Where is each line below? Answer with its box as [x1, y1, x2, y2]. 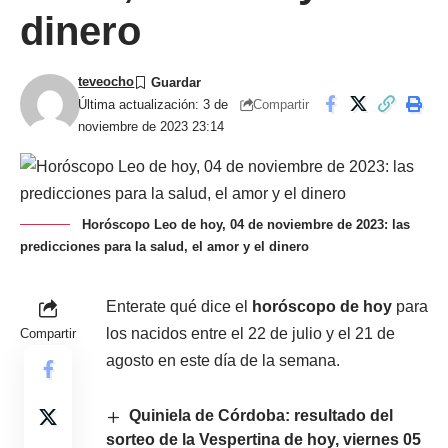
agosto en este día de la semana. [106, 352, 340, 370]
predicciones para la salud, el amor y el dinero [20, 239, 309, 255]
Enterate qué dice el [106, 298, 252, 316]
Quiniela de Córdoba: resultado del [129, 407, 394, 425]
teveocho [78, 74, 135, 90]
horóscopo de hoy [252, 298, 392, 316]
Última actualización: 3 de [78, 97, 229, 113]
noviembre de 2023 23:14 [78, 119, 225, 135]
